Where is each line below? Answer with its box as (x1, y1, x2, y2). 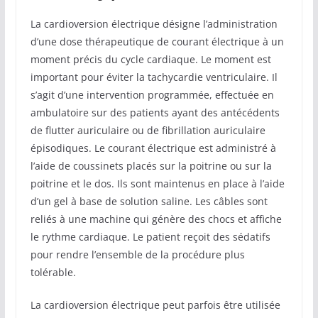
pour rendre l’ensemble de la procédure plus (30, 247, 245, 261)
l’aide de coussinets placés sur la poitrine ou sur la (30, 158, 272, 172)
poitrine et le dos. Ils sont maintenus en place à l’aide (30, 176, 285, 190)
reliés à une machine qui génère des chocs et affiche (30, 212, 282, 226)
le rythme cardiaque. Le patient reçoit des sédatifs (30, 229, 270, 243)
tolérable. (30, 265, 76, 279)
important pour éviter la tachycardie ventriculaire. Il (30, 70, 278, 84)
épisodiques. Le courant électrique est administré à (30, 141, 276, 155)
